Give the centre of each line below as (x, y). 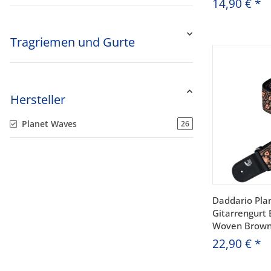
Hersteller (38, 100)
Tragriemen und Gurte (73, 42)
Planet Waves (49, 124)
